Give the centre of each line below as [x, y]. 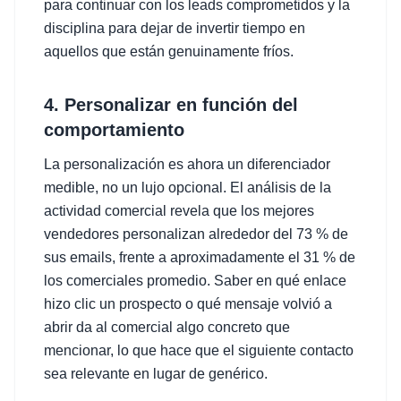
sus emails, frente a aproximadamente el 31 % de [200, 257]
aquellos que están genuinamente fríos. [169, 51]
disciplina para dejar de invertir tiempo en [175, 28]
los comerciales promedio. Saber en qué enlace [195, 281]
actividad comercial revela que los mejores [179, 211]
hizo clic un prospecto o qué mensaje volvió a [188, 304]
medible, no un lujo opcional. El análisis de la [188, 188]
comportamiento [114, 130]
